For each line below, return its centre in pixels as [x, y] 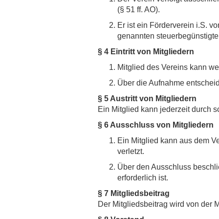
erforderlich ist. [142, 178]
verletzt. [131, 151]
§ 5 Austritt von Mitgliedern [147, 99]
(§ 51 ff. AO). [138, 10]
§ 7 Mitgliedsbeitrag [133, 193]
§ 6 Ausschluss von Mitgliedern [155, 125]
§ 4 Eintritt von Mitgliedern [146, 52]
